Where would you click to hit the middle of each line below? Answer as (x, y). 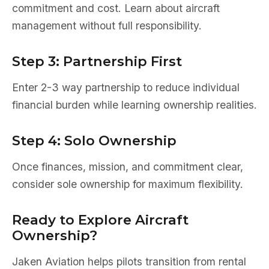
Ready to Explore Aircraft (100, 220)
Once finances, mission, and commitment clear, (128, 167)
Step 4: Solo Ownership (94, 141)
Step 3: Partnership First (97, 61)
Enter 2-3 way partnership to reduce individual (126, 87)
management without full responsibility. (107, 26)
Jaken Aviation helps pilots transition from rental (129, 261)
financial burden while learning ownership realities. (134, 105)
